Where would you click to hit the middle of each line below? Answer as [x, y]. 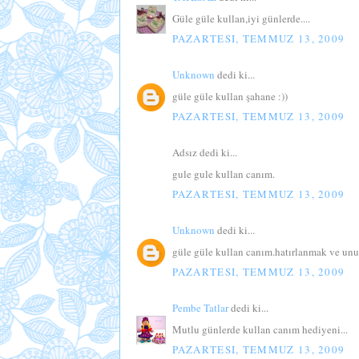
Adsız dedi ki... [204, 153]
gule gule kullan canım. [223, 173]
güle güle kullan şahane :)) [230, 96]
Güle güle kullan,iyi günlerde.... [241, 18]
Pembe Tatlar [200, 308]
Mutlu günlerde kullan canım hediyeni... [260, 329]
